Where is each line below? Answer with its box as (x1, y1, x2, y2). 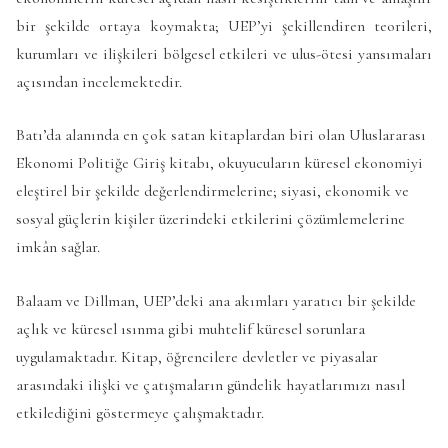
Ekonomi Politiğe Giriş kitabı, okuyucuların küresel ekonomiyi (16, 153, 423, 174)
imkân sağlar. (16, 237, 100, 258)
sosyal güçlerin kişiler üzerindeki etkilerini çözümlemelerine (16, 209, 405, 230)
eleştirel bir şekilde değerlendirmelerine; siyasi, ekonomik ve (16, 181, 409, 202)
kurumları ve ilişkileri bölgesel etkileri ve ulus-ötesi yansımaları (16, 43, 432, 64)
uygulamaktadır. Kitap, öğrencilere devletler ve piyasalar (16, 346, 378, 367)
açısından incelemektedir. (16, 71, 182, 92)
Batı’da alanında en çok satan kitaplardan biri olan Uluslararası (16, 125, 426, 146)
